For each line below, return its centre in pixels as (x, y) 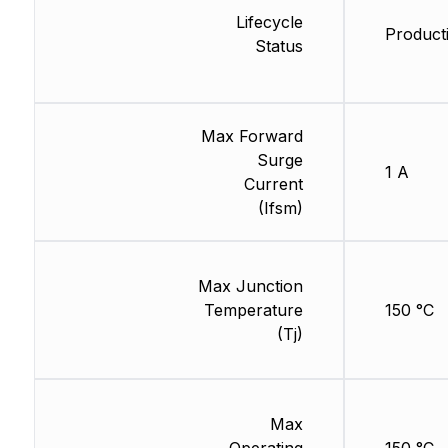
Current (273, 184)
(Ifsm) (280, 208)
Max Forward (251, 136)
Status (278, 46)
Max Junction (250, 286)
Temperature (253, 310)
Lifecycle (269, 22)
